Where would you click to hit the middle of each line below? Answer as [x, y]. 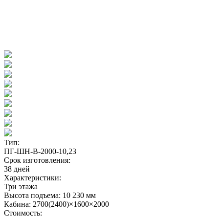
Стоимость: [23, 213]
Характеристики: [33, 177]
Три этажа [21, 186]
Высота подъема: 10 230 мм [50, 195]
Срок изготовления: [37, 160]
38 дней [17, 169]
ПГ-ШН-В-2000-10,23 [40, 151]
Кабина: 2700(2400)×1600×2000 [56, 204]
